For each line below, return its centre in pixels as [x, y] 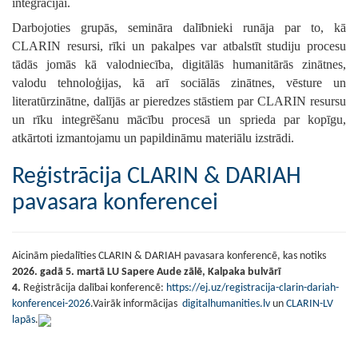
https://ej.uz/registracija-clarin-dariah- [253, 288]
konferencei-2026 [51, 304]
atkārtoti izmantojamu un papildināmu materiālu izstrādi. [153, 138]
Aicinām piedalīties [55, 257]
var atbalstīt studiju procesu [270, 46]
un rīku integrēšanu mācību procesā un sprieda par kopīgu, [179, 120]
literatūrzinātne [49, 101]
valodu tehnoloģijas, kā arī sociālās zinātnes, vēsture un [179, 83]
